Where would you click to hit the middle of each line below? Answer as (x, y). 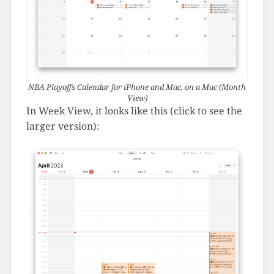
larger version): (63, 126)
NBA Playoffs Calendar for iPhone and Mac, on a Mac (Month (137, 87)
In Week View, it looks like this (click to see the (134, 111)
